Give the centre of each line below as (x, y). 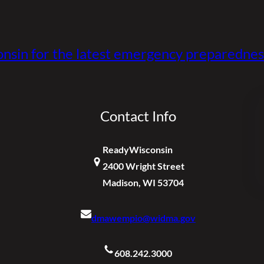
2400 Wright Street (143, 166)
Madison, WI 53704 (143, 183)
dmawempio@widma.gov (143, 218)
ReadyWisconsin (137, 150)
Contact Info (138, 116)
